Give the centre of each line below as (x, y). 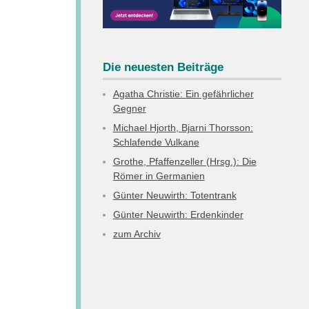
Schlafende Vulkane (156, 142)
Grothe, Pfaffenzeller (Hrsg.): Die (185, 162)
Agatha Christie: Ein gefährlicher (183, 94)
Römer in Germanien (159, 176)
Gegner (129, 109)
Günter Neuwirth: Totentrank (175, 196)
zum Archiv (137, 234)
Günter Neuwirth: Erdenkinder (178, 215)
